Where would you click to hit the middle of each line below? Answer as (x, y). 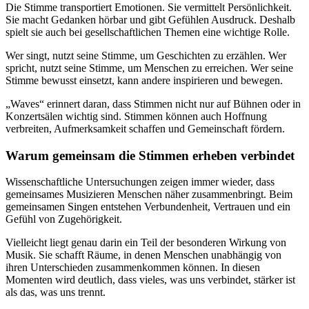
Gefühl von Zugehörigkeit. (64, 219)
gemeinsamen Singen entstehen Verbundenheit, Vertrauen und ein (148, 207)
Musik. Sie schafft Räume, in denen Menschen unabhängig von (143, 255)
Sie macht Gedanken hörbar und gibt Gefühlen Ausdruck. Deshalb (150, 19)
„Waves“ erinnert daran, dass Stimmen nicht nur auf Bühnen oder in (153, 103)
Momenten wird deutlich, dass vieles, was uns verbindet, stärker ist (150, 280)
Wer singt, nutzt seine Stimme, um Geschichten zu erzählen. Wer (146, 55)
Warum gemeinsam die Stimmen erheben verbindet (150, 155)
